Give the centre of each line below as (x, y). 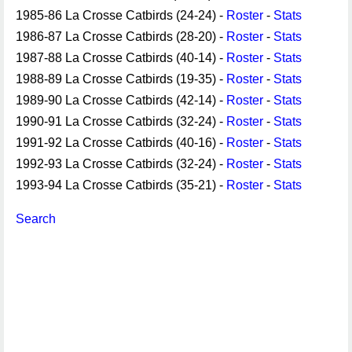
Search (36, 219)
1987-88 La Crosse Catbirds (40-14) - (121, 58)
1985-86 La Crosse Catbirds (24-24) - (121, 15)
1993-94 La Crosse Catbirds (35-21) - (121, 185)
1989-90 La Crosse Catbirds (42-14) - (121, 100)
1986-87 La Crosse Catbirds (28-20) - (121, 37)
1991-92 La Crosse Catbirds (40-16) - (121, 143)
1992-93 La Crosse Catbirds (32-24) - (121, 164)
